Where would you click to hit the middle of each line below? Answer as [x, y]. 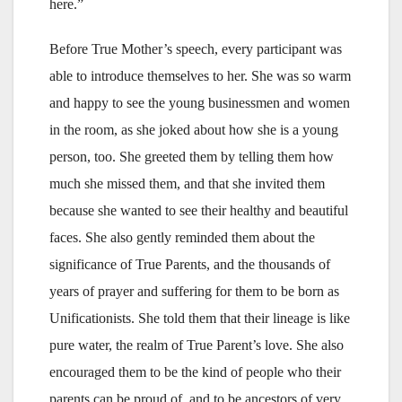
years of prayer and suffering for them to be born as [194, 292]
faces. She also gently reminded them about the [182, 238]
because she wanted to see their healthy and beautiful [199, 211]
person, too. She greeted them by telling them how [192, 157]
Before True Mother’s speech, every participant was [196, 49]
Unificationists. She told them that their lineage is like [200, 319]
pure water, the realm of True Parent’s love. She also [197, 345]
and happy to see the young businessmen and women [200, 103]
